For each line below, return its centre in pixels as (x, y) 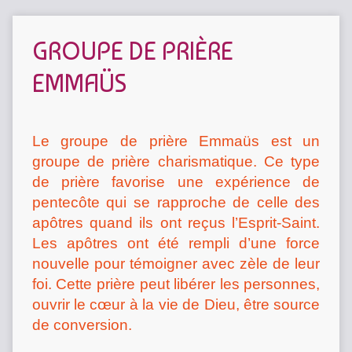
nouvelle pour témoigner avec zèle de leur (176, 264)
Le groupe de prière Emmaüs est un (176, 141)
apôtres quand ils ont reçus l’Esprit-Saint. (176, 223)
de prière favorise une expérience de (176, 182)
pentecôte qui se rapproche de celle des (176, 203)
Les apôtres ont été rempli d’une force (176, 244)
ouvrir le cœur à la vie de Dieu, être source (176, 305)
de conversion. (82, 325)
